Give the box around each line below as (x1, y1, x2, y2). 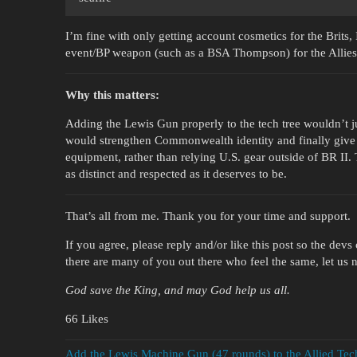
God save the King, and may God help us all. (65, 283, 290, 296)
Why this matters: (65, 88, 159, 101)
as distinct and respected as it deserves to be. (65, 167, 287, 180)
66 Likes (65, 312, 108, 325)
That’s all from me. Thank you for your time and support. (65, 209, 351, 222)
